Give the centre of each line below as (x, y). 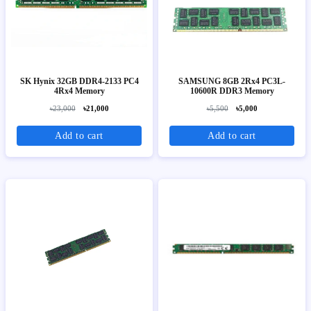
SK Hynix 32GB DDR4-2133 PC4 (79, 82)
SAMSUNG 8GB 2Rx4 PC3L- (232, 82)
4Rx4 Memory (79, 91)
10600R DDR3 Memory (232, 91)
